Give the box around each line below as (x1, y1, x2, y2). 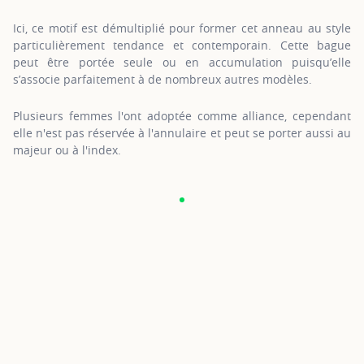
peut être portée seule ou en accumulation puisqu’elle (13, 54, 351, 70)
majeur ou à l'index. (13, 142, 121, 158)
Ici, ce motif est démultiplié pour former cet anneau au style (13, 20, 351, 36)
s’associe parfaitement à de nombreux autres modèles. (13, 71, 312, 87)
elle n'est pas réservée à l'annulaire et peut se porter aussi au (13, 125, 351, 141)
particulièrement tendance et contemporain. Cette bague (13, 37, 351, 53)
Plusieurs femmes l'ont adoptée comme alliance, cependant (13, 108, 351, 123)
